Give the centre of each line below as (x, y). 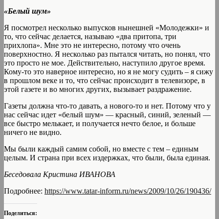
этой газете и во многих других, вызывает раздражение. (98, 89)
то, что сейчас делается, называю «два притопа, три (90, 37)
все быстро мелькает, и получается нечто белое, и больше (100, 124)
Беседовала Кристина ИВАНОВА (60, 175)
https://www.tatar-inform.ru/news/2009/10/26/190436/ (128, 191)
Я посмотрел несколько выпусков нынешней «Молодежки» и (107, 28)
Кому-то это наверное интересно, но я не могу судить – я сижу (109, 72)
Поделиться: (21, 213)
